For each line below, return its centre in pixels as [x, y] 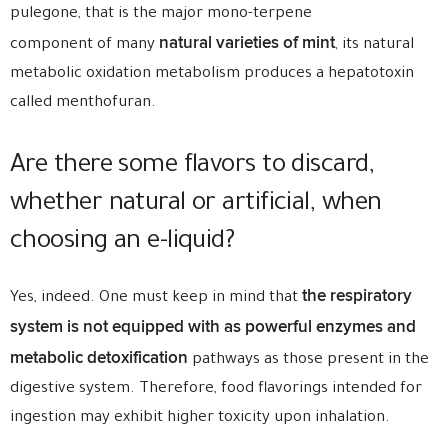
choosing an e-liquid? [122, 243]
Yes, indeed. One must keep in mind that [156, 298]
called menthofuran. [83, 103]
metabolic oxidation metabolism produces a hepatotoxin [212, 74]
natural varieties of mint [247, 43]
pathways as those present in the [308, 360]
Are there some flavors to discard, [192, 167]
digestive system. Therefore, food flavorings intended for [216, 389]
